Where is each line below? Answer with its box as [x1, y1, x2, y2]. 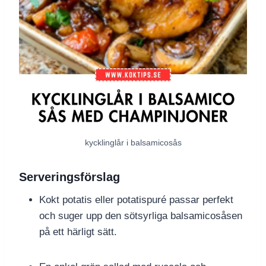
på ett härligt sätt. [39, 226, 117, 238]
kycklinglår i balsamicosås [84, 138, 182, 147]
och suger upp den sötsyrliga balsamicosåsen [39, 210, 242, 222]
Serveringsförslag [19, 170, 120, 184]
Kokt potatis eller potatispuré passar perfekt [39, 194, 233, 206]
